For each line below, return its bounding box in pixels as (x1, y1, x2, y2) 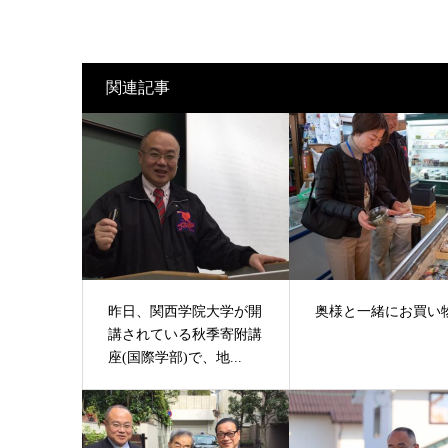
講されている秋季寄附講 (107, 327, 262, 343)
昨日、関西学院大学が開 (107, 304, 262, 320)
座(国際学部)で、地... (107, 350, 242, 366)
